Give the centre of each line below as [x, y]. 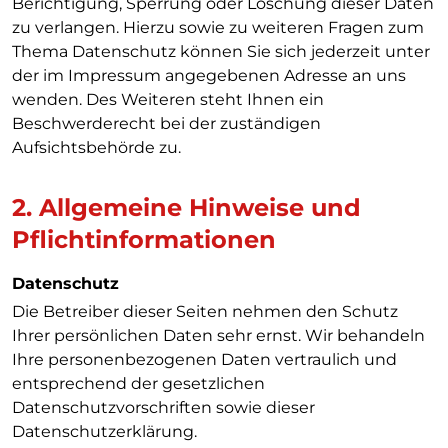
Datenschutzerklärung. [104, 431]
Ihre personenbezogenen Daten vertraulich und [204, 359]
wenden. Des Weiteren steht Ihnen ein [168, 99]
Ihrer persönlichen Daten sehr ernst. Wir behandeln [218, 335]
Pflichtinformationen [144, 239]
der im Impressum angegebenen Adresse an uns [209, 75]
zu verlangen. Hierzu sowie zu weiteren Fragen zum [218, 27]
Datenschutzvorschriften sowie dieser [163, 407]
